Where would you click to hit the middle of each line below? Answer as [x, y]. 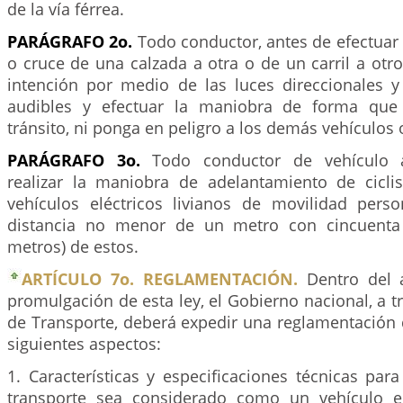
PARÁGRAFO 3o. [80, 160]
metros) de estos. [73, 246]
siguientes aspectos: [84, 344]
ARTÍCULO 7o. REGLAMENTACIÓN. [160, 279]
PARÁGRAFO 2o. [72, 41]
